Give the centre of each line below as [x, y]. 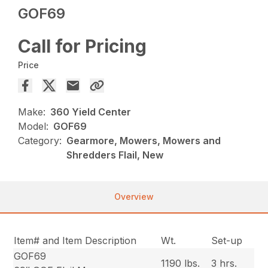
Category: [40, 141]
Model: [33, 127]
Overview [134, 197]
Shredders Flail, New [115, 155]
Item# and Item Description [75, 241]
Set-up [227, 241]
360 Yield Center [91, 112]
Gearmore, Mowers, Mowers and [144, 141]
